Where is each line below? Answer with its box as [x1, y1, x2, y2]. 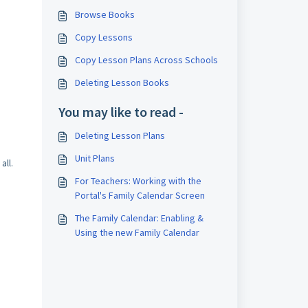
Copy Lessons [74, 31, 133, 43]
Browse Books [74, 8, 135, 21]
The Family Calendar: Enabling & [74, 212, 203, 224]
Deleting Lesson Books [74, 76, 169, 89]
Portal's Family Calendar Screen [74, 189, 205, 201]
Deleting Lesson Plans [74, 129, 165, 142]
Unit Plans [74, 152, 115, 164]
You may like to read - [58, 103, 184, 120]
